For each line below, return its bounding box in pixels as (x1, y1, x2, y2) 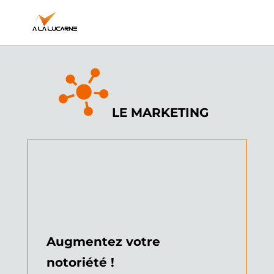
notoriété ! (46, 255, 114, 270)
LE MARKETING (108, 105, 209, 120)
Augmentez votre (46, 234, 160, 249)
